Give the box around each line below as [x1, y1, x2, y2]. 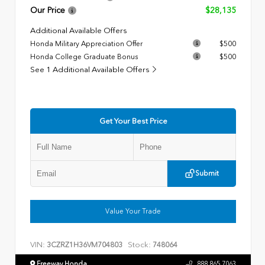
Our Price [30, 5, 65, 16]
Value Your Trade [105, 207, 161, 216]
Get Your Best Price [99, 117, 167, 126]
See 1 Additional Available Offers [30, 65, 151, 75]
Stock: [128, 240, 151, 250]
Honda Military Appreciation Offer [30, 40, 143, 49]
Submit [195, 169, 219, 178]
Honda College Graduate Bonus [30, 53, 138, 62]
